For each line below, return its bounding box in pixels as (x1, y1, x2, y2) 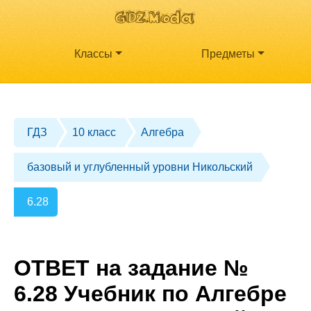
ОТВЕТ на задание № (14, 255, 249, 280)
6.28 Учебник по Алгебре (14, 280, 287, 306)
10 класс (72, 126, 117, 139)
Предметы (201, 48, 255, 60)
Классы (74, 48, 113, 60)
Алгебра (141, 126, 185, 139)
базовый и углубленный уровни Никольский (27, 161, 253, 174)
